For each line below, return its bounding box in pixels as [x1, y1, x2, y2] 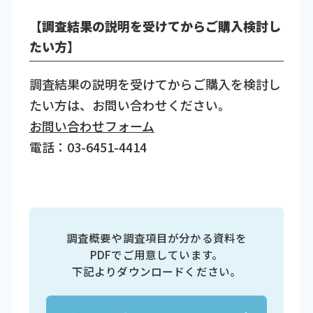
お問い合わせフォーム [29, 117, 154, 136]
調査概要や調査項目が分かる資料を [66, 229, 247, 245]
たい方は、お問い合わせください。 [29, 96, 231, 115]
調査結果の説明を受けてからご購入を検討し [29, 75, 281, 94]
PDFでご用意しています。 [89, 246, 224, 262]
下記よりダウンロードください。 [71, 263, 242, 279]
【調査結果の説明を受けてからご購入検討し [29, 17, 281, 36]
